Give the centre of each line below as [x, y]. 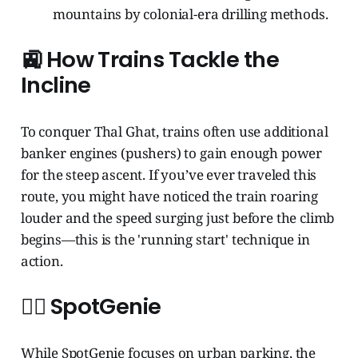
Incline [56, 86]
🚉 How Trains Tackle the [150, 60]
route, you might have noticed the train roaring [169, 197]
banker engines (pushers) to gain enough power [171, 153]
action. [42, 261]
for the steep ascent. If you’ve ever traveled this [169, 175]
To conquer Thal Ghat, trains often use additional [174, 132]
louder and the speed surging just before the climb [177, 218]
